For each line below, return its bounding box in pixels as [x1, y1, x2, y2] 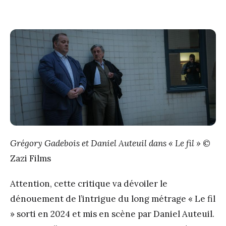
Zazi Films [10, 153, 51, 164]
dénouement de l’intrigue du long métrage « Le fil [10, 193, 215, 205]
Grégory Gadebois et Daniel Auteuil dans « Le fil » [10, 138, 203, 149]
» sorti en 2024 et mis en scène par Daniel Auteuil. [10, 208, 214, 220]
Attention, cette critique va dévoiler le [10, 178, 167, 190]
